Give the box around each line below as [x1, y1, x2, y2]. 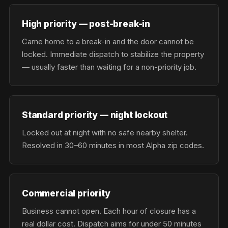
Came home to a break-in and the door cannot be [22, 37, 194, 46]
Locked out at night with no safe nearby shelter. [22, 128, 188, 137]
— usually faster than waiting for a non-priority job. [22, 62, 196, 72]
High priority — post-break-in [22, 18, 150, 29]
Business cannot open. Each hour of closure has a [22, 206, 196, 216]
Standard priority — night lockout [22, 109, 168, 120]
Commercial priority [22, 188, 110, 198]
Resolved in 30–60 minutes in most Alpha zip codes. [22, 140, 204, 150]
